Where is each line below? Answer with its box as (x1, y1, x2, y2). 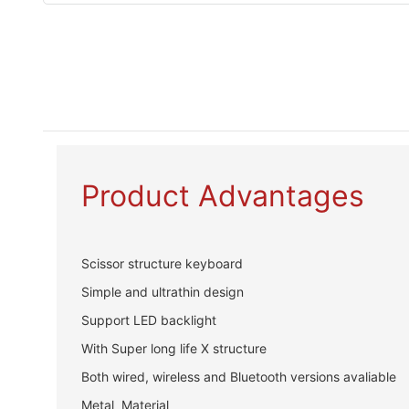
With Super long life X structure (80, 340, 267, 356)
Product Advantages (80, 177, 364, 214)
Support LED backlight (80, 311, 216, 328)
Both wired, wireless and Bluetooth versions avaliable (80, 368, 400, 384)
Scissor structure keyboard (80, 255, 246, 271)
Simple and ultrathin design (80, 283, 247, 299)
